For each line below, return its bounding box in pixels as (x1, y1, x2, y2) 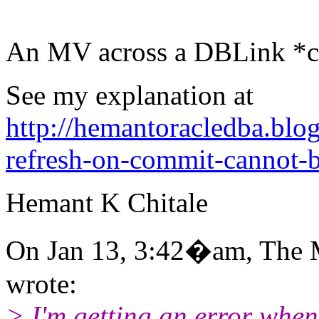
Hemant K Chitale (6, 187, 208, 218)
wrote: (6, 268, 77, 299)
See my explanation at (6, 79, 253, 110)
